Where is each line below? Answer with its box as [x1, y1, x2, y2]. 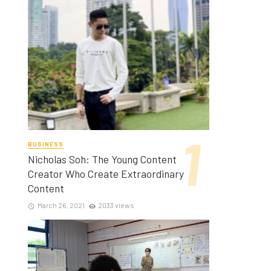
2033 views [98, 201, 135, 210]
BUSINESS [28, 140, 64, 148]
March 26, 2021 [37, 201, 85, 210]
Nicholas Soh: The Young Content [28, 152, 177, 166]
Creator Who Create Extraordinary [28, 167, 184, 181]
